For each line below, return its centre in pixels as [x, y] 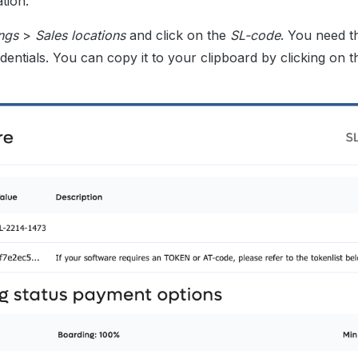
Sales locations [80, 35]
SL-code [255, 35]
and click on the [178, 35]
